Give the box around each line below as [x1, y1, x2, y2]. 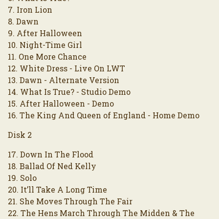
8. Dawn [8, 16, 39, 27]
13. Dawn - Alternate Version [8, 75, 119, 86]
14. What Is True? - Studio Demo [8, 87, 131, 97]
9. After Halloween [8, 28, 82, 39]
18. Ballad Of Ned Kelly [8, 161, 96, 172]
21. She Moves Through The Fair [8, 196, 132, 207]
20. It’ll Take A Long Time [8, 184, 107, 195]
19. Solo [8, 173, 37, 183]
